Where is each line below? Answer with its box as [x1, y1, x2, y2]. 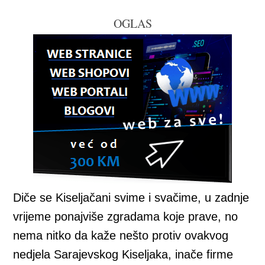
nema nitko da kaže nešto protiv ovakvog [13, 229, 229, 243]
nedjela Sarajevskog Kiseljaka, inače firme [13, 248, 234, 261]
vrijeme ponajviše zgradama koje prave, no [13, 210, 238, 224]
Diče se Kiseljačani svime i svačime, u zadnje [13, 191, 250, 205]
